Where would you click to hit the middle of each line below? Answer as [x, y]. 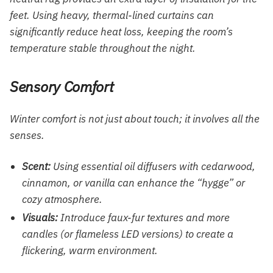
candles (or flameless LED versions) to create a [128, 234]
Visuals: [40, 217]
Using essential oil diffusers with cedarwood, [153, 166]
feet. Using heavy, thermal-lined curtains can [112, 16]
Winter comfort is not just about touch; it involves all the [135, 119]
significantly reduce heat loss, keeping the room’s [121, 32]
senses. [27, 135]
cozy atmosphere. [62, 199]
